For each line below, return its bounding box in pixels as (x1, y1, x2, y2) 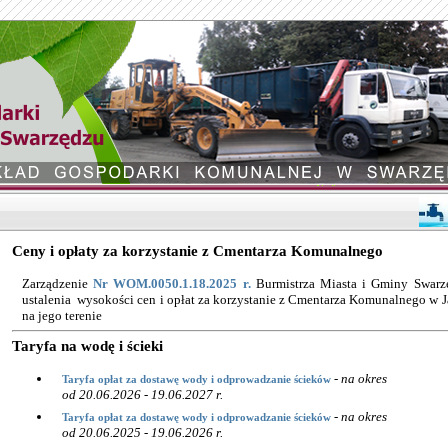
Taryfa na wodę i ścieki (12, 338, 163, 355)
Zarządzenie (22, 276, 88, 292)
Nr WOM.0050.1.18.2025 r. (93, 276, 251, 292)
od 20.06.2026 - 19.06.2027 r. (62, 387, 223, 403)
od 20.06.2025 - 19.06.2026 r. (62, 425, 223, 441)
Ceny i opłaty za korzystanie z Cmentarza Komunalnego (12, 243, 383, 259)
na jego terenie (22, 308, 102, 324)
